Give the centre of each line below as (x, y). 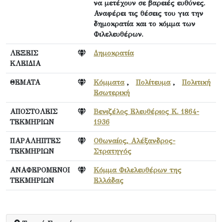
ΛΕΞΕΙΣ (24, 53)
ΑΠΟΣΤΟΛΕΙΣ (34, 111)
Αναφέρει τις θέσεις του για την (148, 13)
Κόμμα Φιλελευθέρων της (138, 170)
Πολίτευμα (153, 82)
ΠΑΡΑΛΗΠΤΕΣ (35, 140)
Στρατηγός (112, 151)
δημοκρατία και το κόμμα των (144, 24)
